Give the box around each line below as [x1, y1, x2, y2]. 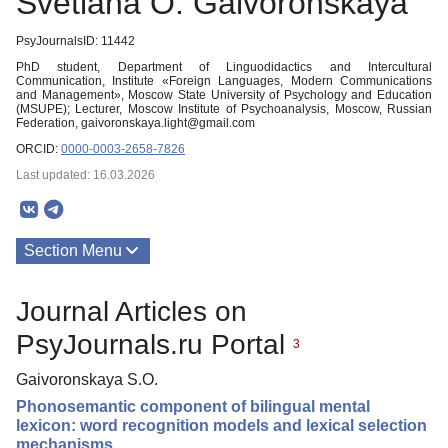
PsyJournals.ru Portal [16, 328, 293, 360]
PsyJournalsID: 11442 [16, 34, 135, 48]
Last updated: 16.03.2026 [16, 168, 155, 182]
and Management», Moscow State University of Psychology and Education [16, 88, 432, 102]
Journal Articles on [16, 295, 247, 327]
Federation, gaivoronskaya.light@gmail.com [16, 116, 255, 130]
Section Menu [24, 242, 122, 259]
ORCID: [16, 142, 61, 156]
